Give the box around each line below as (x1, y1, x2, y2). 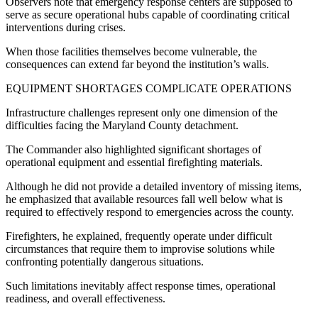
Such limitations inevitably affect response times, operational (6, 279, 275, 292)
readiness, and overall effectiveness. (6, 292, 165, 305)
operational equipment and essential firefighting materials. (6, 155, 263, 168)
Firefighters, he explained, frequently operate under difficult (6, 229, 272, 242)
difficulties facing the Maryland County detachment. (6, 119, 238, 131)
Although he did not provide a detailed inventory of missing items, (6, 180, 302, 192)
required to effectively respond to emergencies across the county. (6, 205, 294, 218)
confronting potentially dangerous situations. (6, 255, 204, 268)
